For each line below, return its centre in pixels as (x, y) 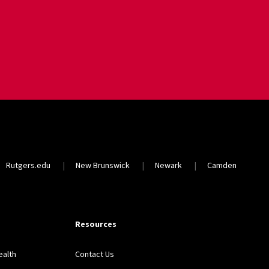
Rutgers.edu (29, 165)
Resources (96, 224)
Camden (222, 165)
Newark (169, 165)
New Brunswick (103, 165)
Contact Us (95, 254)
